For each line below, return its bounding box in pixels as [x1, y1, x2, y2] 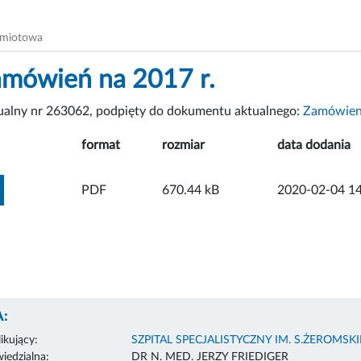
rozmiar [162, 138, 205, 151]
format [81, 138, 120, 151]
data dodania [277, 138, 351, 151]
